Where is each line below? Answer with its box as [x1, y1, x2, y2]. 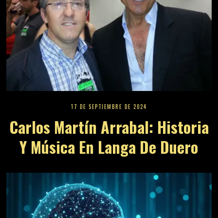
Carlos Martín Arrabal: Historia [9, 115, 209, 138]
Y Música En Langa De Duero [19, 135, 199, 158]
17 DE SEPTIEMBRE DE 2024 [71, 102, 147, 110]
